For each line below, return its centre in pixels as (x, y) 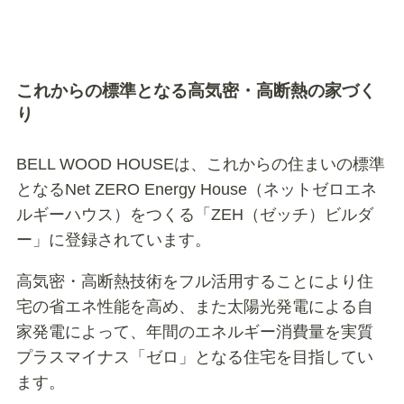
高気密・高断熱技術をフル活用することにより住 (194, 281)
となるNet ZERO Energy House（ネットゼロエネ (196, 189)
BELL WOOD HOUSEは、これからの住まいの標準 (200, 164)
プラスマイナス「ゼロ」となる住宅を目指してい (194, 357)
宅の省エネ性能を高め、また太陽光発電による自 (194, 306)
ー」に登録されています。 (113, 239)
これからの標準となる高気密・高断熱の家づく (196, 90)
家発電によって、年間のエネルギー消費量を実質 (194, 331)
